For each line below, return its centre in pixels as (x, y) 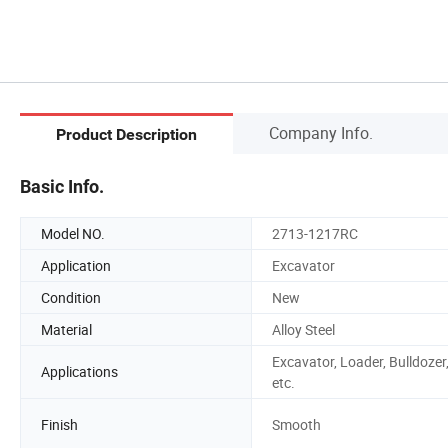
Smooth (296, 425)
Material (66, 329)
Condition (71, 297)
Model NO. (73, 233)
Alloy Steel (303, 329)
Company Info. (321, 132)
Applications (79, 372)
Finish (59, 425)
